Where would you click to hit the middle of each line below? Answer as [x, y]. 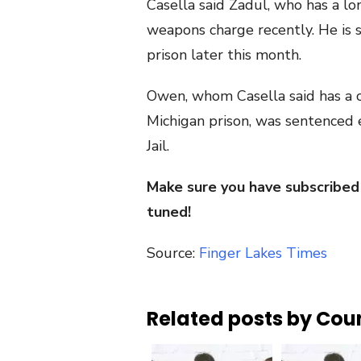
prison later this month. [224, 54]
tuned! [169, 212]
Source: [173, 253]
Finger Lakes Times [263, 253]
